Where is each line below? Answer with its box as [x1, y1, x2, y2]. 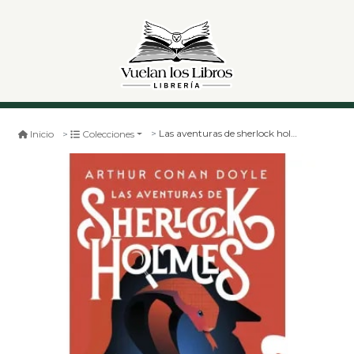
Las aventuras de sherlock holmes [159, 127, 292, 140]
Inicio [30, 127, 54, 140]
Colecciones [82, 127, 134, 140]
